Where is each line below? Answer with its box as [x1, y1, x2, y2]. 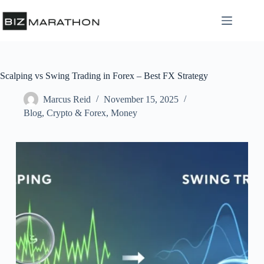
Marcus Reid [43, 94, 91, 105]
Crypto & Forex [47, 108, 106, 118]
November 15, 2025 [104, 94, 179, 105]
